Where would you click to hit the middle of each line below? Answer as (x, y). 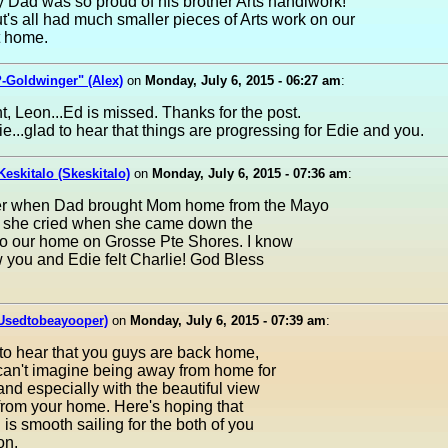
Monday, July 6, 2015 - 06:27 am (243, 80)
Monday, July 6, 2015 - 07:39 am (228, 320)
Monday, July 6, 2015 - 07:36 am (250, 173)
